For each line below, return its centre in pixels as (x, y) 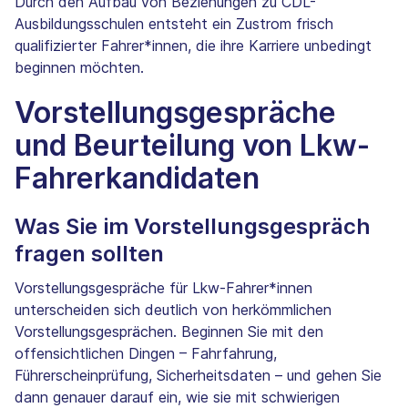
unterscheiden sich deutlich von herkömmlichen (173, 310)
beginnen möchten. (79, 68)
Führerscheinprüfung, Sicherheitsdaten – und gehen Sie (198, 376)
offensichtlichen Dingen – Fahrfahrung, (146, 354)
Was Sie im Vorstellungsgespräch (193, 227)
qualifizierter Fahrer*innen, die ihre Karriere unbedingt (193, 46)
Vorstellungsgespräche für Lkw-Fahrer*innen (163, 288)
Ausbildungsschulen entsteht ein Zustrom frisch (174, 24)
